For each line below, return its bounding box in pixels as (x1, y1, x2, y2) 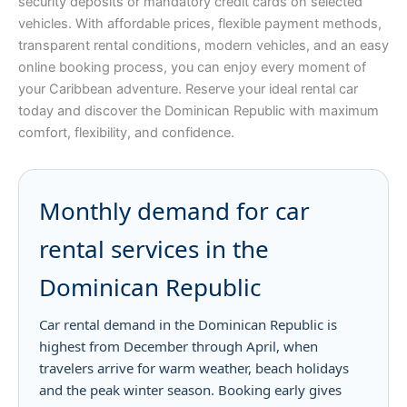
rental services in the (39, 232, 269, 265)
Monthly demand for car (39, 194, 310, 227)
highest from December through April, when (39, 336, 318, 355)
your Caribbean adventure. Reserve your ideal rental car (18, 80, 358, 97)
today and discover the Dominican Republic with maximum (18, 102, 379, 119)
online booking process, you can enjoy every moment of (18, 58, 366, 75)
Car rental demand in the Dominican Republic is (39, 314, 337, 333)
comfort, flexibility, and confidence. (18, 124, 234, 141)
